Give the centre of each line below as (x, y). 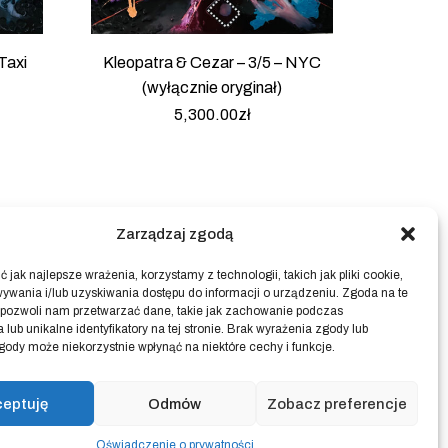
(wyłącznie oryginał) (211, 87)
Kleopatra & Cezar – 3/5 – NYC (211, 62)
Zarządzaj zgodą (175, 234)
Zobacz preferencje (336, 403)
